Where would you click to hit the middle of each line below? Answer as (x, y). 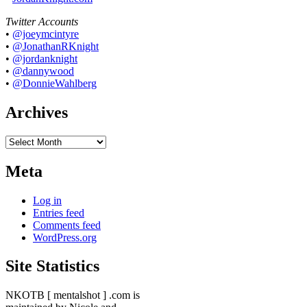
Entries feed (59, 212)
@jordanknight (45, 58)
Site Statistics (52, 266)
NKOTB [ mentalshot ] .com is (73, 295)
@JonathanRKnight (56, 46)
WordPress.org (65, 237)
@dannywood (43, 71)
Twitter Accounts (42, 21)
